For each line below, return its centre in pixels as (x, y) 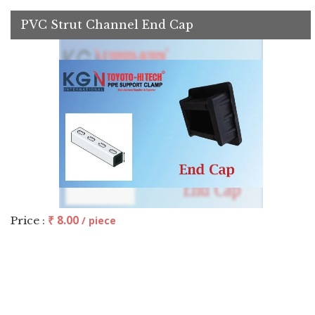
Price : (29, 220)
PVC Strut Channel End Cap (107, 25)
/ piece (99, 220)
